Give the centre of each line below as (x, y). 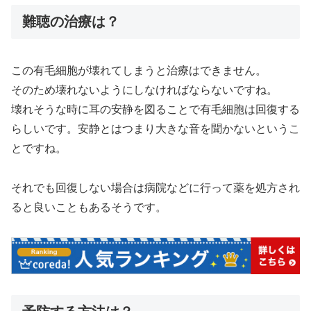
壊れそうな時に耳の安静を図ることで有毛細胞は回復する (155, 110)
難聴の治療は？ (71, 22)
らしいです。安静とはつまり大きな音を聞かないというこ (155, 129)
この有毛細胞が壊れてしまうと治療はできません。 (139, 71)
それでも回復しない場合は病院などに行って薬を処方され (155, 188)
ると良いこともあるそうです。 (89, 208)
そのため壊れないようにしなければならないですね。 (144, 90)
